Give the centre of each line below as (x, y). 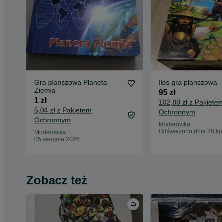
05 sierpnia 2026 (57, 139)
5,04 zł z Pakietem (63, 110)
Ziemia (45, 90)
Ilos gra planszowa (188, 82)
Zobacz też (57, 180)
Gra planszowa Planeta (71, 82)
